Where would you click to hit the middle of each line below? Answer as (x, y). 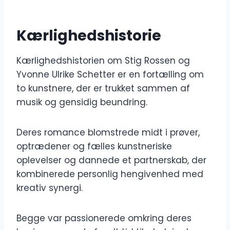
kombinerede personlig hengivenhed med (110, 174)
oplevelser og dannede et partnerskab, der (111, 160)
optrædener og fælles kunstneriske (94, 147)
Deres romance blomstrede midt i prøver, (108, 133)
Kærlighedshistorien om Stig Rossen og (103, 61)
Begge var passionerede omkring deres (104, 218)
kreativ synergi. (50, 188)
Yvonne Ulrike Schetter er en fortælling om (110, 75)
